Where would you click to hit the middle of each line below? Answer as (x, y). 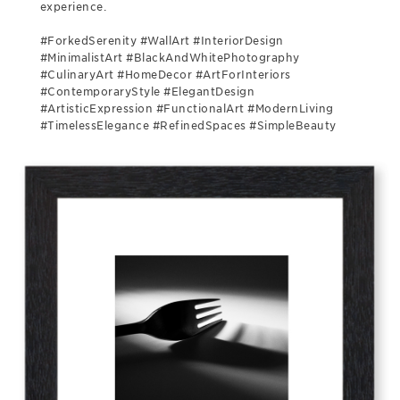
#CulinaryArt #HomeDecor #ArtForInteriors (165, 75)
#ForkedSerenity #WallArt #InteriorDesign (162, 41)
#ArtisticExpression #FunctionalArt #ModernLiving (187, 108)
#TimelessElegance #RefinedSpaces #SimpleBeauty (188, 125)
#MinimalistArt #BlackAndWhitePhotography (170, 58)
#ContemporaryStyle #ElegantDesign (147, 92)
